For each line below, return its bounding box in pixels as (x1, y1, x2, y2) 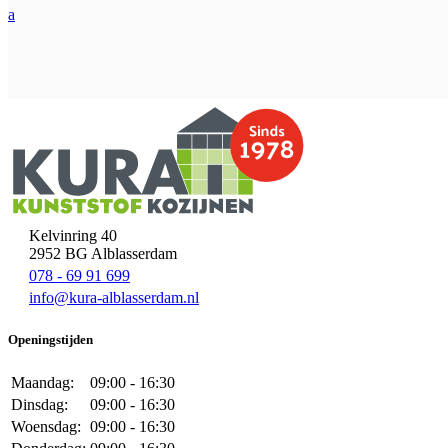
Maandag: (11, 373, 74, 391)
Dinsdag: (11, 395, 68, 413)
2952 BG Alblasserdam (29, 245, 177, 263)
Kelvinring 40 (29, 227, 117, 245)
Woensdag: (11, 417, 81, 435)
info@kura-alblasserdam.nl (29, 289, 199, 307)
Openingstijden (8, 332, 93, 348)
